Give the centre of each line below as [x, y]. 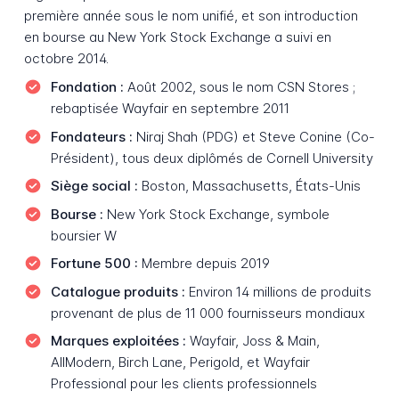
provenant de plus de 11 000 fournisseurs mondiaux [208, 313]
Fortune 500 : [94, 264]
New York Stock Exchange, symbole [216, 214]
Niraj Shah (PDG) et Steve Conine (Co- [253, 136]
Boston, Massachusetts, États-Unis [249, 186]
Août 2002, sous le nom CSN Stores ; [239, 86]
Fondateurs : [91, 136]
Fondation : [87, 86]
